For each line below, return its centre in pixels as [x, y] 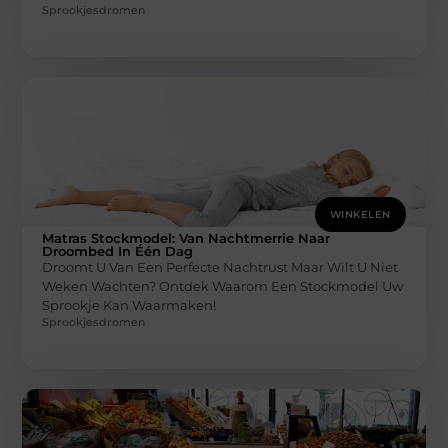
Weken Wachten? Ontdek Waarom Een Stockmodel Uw [223, 285]
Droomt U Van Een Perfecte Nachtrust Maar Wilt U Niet [220, 266]
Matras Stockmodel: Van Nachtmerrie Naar [186, 237]
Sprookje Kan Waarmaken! [129, 304]
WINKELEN [360, 214]
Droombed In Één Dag [118, 250]
